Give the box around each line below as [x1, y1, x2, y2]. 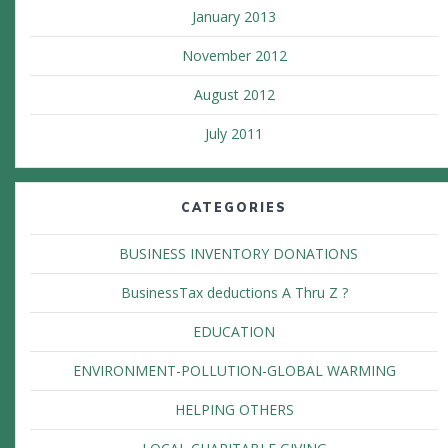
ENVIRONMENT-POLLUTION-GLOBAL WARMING [72, 361, 396, 381]
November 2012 [181, 46, 287, 66]
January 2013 [192, 7, 276, 27]
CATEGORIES [181, 200, 287, 216]
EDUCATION [193, 322, 275, 342]
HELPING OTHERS [174, 400, 294, 420]
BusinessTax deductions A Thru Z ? [120, 283, 348, 303]
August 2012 [193, 85, 275, 105]
